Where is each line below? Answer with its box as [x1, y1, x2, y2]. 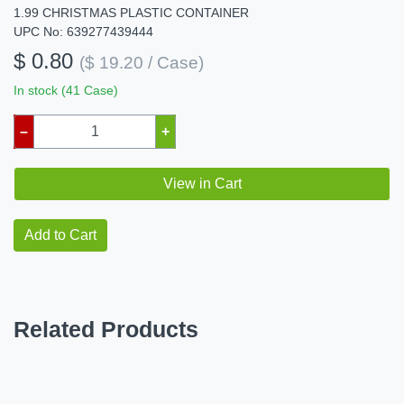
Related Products [14, 317, 198, 343]
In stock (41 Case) [14, 83, 118, 98]
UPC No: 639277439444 [14, 24, 153, 40]
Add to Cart [24, 227, 96, 243]
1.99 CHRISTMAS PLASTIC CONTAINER [14, 5, 249, 21]
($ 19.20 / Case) [79, 53, 204, 73]
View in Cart [162, 176, 242, 192]
